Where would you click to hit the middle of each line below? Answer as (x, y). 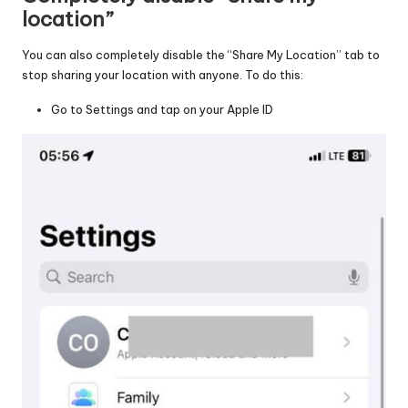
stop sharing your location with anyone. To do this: (163, 74)
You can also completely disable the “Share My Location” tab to (201, 54)
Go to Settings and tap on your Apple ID (162, 109)
